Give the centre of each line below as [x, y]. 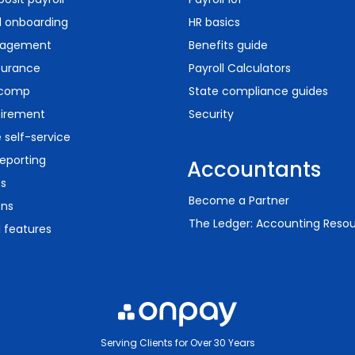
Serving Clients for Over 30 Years [177, 342]
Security [211, 114]
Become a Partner [239, 200]
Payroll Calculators [240, 68]
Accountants [254, 170]
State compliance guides [258, 91]
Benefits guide [228, 45]
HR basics [214, 22]
